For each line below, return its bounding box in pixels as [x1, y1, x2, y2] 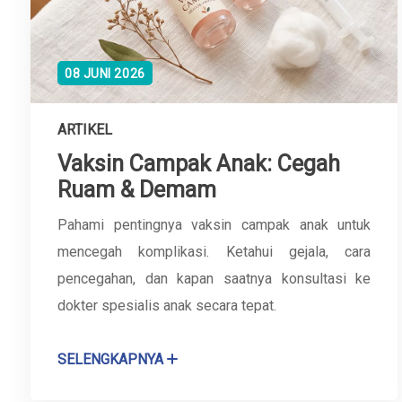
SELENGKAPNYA [57, 351, 163, 369]
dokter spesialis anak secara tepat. [57, 297, 276, 315]
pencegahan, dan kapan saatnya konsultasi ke [57, 270, 371, 288]
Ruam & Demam [57, 177, 216, 204]
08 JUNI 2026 [65, 66, 145, 82]
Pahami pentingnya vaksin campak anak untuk [57, 216, 371, 234]
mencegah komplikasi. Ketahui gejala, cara [57, 243, 371, 261]
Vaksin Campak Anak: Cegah [57, 151, 340, 178]
